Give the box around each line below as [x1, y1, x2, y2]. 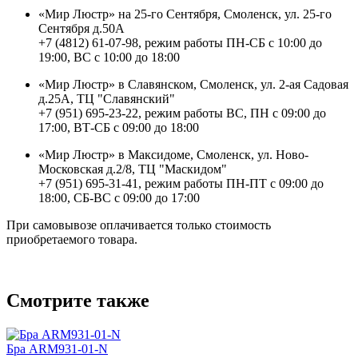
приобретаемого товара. [6, 232, 137, 246]
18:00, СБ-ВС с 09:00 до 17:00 [38, 190, 200, 205]
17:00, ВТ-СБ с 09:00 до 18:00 [38, 120, 199, 134]
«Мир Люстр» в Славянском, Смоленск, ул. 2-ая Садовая [38, 77, 348, 91]
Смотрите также [6, 289, 149, 311]
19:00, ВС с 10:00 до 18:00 [38, 50, 180, 64]
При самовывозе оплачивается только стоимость [6, 217, 271, 232]
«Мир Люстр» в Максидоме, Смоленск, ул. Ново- [38, 147, 308, 161]
